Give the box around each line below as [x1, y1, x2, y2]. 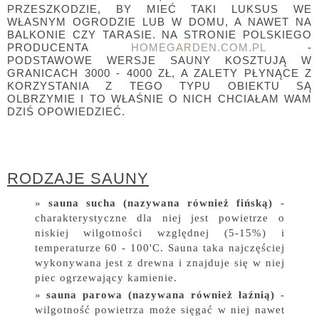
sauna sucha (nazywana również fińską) [48, 196, 273, 209]
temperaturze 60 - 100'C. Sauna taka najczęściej [34, 241, 285, 253]
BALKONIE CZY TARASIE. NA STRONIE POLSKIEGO [7, 28, 312, 41]
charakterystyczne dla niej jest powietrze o [34, 211, 285, 224]
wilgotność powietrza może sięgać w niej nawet [34, 303, 285, 316]
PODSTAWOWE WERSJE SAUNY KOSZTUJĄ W [7, 53, 312, 66]
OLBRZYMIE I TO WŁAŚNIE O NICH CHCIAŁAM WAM [7, 92, 312, 105]
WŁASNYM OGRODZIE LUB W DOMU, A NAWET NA [7, 15, 312, 28]
